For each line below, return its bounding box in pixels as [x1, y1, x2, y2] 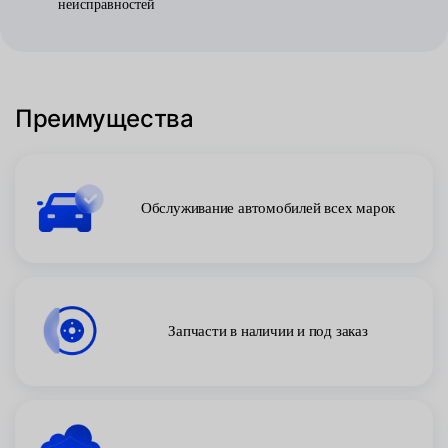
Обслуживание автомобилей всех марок [140, 200, 396, 216]
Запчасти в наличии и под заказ [168, 323, 368, 339]
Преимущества [15, 104, 194, 133]
